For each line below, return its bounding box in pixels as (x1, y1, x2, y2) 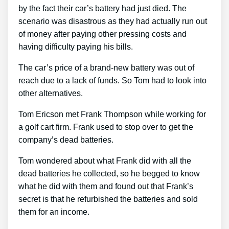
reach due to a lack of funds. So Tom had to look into (18, 76, 207, 85)
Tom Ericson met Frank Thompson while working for (18, 109, 206, 119)
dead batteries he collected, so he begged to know (18, 169, 200, 178)
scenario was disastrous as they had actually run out (18, 16, 207, 26)
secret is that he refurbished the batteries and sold (18, 194, 198, 203)
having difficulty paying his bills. (18, 42, 133, 51)
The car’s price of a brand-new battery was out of (18, 63, 194, 72)
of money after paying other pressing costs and (18, 29, 187, 38)
